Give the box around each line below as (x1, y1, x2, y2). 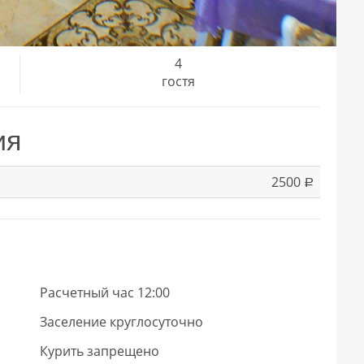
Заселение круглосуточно (40, 312, 203, 331)
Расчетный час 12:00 (40, 283, 170, 301)
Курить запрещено (40, 341, 159, 360)
